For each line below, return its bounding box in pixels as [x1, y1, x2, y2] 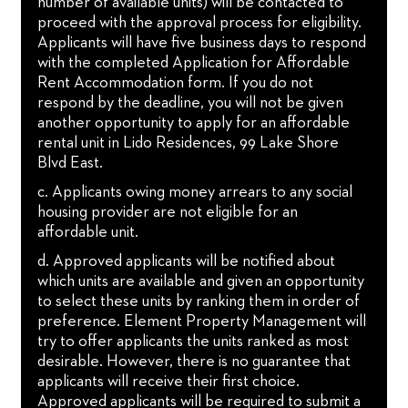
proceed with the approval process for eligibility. [37, 14, 362, 31]
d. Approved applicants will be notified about [37, 252, 336, 270]
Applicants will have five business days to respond [37, 34, 367, 51]
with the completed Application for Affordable [37, 54, 351, 71]
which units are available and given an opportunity [37, 272, 365, 290]
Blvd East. [37, 154, 104, 171]
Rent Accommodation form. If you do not [37, 74, 314, 91]
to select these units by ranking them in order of [37, 292, 361, 310]
